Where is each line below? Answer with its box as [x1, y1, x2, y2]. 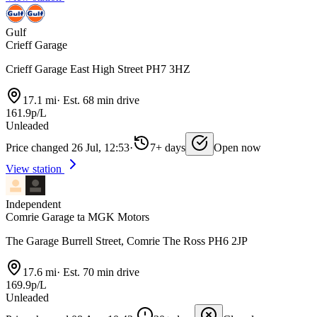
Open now [214, 142, 261, 154]
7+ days [150, 142, 185, 154]
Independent [6, 198, 61, 211]
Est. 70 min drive [60, 266, 139, 279]
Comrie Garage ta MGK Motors [6, 211, 149, 224]
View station [6, 163, 64, 175]
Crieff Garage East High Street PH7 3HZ [6, 63, 190, 76]
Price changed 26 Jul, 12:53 [6, 142, 129, 154]
